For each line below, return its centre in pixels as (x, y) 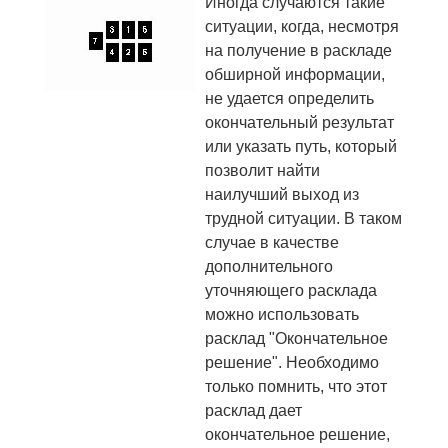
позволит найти (262, 170)
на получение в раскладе (298, 50)
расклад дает (253, 410)
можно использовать (282, 314)
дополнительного (269, 266)
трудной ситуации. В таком (303, 218)
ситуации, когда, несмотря (302, 26)
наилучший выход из (282, 194)
